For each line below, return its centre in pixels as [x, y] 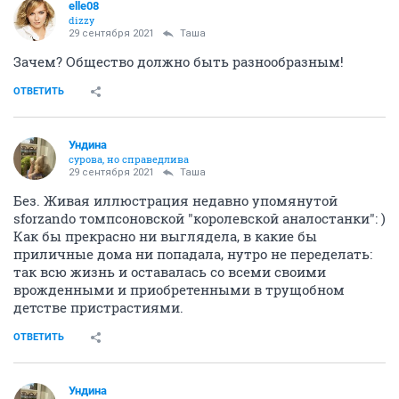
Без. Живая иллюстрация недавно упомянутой [175, 200]
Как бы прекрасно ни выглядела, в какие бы [165, 236]
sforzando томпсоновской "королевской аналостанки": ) [199, 218]
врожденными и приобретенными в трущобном [179, 289]
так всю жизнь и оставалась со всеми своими [170, 271]
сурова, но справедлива [129, 159]
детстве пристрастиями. [98, 307]
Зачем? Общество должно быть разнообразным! [179, 61]
